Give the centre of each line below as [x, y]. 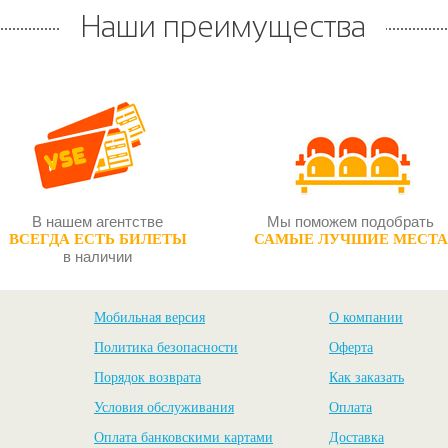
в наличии [97, 256]
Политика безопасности [166, 347]
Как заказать [366, 377]
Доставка [356, 437]
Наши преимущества [224, 26]
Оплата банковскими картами [183, 437]
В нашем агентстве [97, 221]
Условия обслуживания [164, 407]
